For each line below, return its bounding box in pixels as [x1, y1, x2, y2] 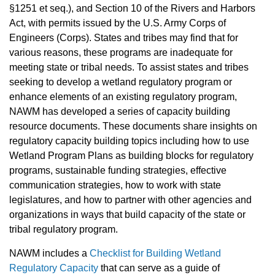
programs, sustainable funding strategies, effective [9, 165, 227, 176]
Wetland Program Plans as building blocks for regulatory [9, 150, 254, 161]
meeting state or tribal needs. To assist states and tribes [9, 62, 249, 73]
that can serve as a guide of [98, 263, 220, 274]
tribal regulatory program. [9, 224, 118, 235]
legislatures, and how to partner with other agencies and [9, 195, 252, 206]
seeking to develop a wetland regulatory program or [9, 77, 232, 88]
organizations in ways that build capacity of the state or [9, 209, 246, 220]
